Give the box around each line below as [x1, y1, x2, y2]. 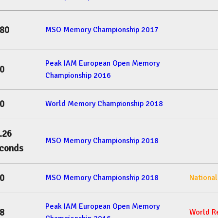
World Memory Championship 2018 [45, 99, 163, 109]
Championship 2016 [45, 71, 111, 81]
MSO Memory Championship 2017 [45, 25, 159, 35]
